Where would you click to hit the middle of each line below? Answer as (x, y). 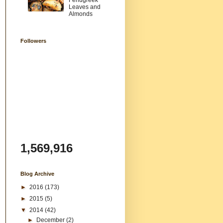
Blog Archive (37, 173)
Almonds (80, 14)
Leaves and (84, 7)
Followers (33, 41)
